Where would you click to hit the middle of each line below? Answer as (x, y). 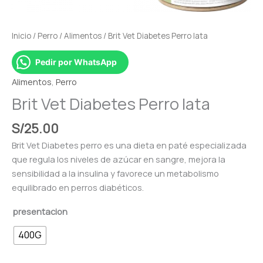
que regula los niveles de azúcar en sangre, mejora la (119, 159)
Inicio (21, 36)
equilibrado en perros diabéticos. (78, 188)
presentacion (40, 211)
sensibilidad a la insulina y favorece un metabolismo (115, 173)
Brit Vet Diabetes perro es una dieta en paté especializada (129, 145)
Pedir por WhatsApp (76, 62)
